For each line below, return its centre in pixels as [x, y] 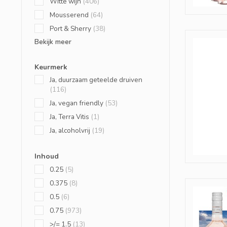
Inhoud [47, 156]
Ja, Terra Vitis [70, 117]
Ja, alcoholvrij [71, 130]
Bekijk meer [53, 42]
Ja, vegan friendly [77, 103]
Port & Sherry [71, 29]
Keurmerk [51, 67]
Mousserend [70, 15]
